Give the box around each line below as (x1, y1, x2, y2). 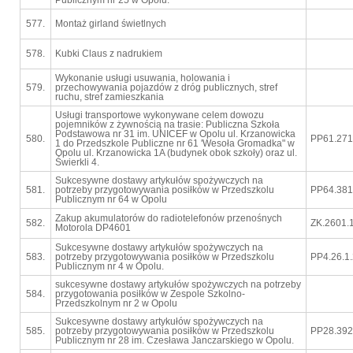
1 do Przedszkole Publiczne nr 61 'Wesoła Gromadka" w (55, 138, 295, 149)
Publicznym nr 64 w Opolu (55, 194, 167, 205)
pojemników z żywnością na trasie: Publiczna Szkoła (55, 119, 280, 130)
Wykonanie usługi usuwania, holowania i (55, 72, 230, 84)
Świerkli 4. (55, 157, 99, 168)
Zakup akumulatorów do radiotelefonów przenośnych (55, 213, 282, 224)
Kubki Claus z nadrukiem (55, 48, 162, 59)
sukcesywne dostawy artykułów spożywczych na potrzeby (55, 279, 301, 290)
